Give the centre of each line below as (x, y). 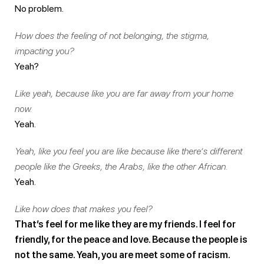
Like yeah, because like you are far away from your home (124, 93)
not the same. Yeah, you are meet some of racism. (122, 255)
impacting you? (44, 51)
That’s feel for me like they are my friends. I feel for (125, 224)
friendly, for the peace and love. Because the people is (131, 239)
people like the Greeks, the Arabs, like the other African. (121, 166)
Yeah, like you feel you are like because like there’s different (128, 151)
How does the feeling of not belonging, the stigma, (112, 35)
